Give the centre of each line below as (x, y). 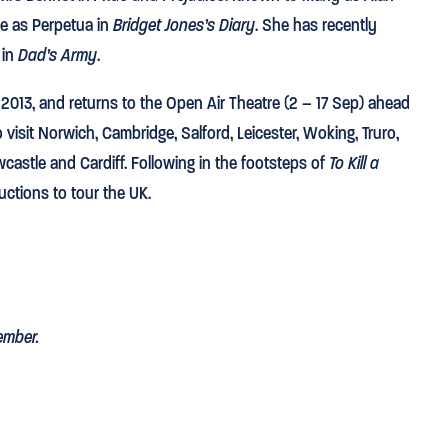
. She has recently (316, 24)
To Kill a (354, 162)
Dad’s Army (57, 54)
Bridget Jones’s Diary (184, 24)
